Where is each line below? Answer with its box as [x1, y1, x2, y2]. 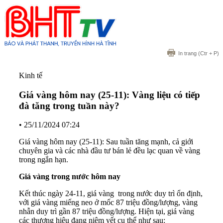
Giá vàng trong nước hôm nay [19, 172, 120, 181]
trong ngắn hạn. [19, 155, 68, 164]
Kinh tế [19, 71, 42, 80]
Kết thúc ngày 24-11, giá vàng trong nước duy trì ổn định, [19, 189, 203, 198]
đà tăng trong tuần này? [19, 100, 119, 111]
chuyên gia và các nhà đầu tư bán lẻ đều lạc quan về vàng [19, 146, 200, 155]
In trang [178, 50, 197, 56]
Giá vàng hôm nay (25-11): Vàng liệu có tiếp [19, 89, 200, 100]
